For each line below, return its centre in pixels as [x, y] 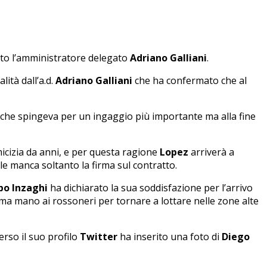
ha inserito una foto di [170, 236]
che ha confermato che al [190, 80]
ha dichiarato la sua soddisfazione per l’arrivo [150, 187]
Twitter [99, 236]
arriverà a [211, 152]
